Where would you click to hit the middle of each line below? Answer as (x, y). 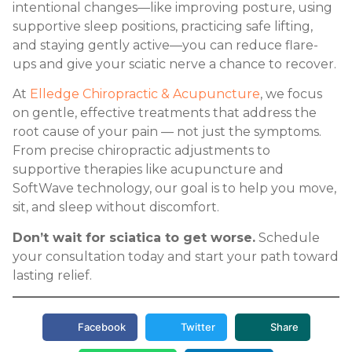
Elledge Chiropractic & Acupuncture (145, 94)
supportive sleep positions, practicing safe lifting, (163, 26)
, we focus (291, 94)
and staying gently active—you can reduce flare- (165, 45)
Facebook (101, 327)
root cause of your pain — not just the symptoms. (167, 132)
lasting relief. (52, 275)
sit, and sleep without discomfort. (116, 207)
